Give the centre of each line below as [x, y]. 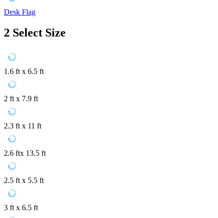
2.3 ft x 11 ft [23, 126]
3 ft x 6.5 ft [21, 208]
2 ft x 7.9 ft [21, 99]
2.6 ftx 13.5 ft [25, 153]
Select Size [39, 32]
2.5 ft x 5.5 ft [24, 181]
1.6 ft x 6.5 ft [24, 72]
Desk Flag [20, 12]
